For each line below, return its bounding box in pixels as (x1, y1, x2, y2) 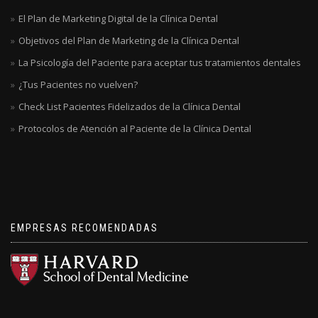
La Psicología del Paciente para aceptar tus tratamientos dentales (18, 56, 301, 69)
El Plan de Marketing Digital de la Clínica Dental (18, 12, 218, 25)
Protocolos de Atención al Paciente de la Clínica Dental (18, 122, 251, 135)
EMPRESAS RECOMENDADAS (11, 222, 158, 234)
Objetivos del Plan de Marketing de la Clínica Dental (18, 34, 239, 47)
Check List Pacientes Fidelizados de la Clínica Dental (18, 100, 241, 113)
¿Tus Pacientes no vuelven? (18, 78, 138, 91)
